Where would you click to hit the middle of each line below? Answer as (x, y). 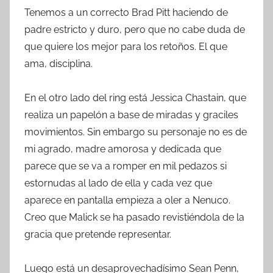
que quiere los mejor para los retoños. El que (126, 46)
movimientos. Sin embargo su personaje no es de (136, 132)
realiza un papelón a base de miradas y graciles (131, 115)
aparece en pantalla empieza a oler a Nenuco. (127, 200)
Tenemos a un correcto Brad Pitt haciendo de (126, 12)
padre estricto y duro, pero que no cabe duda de (135, 29)
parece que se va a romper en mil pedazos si (126, 166)
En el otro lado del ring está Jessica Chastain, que (135, 97)
